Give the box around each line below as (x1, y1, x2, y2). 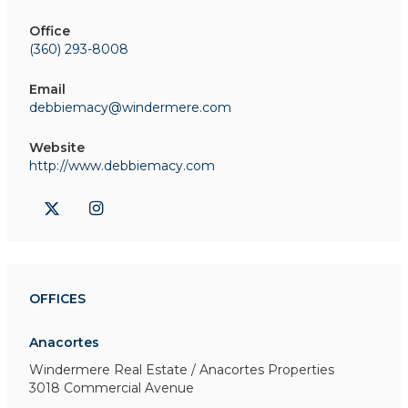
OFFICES (29, 291, 86, 307)
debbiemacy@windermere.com (29, 99, 231, 116)
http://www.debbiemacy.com (29, 158, 215, 174)
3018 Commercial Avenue (29, 380, 194, 396)
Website (29, 139, 85, 156)
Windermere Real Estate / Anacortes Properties (29, 362, 334, 378)
